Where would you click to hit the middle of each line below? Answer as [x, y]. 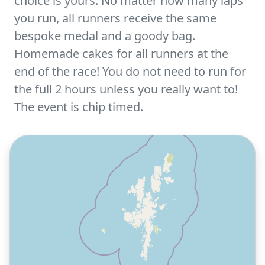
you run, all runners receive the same [115, 18]
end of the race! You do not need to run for [130, 71]
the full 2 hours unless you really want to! [126, 89]
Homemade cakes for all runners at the [121, 54]
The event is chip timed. [79, 107]
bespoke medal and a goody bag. [105, 36]
